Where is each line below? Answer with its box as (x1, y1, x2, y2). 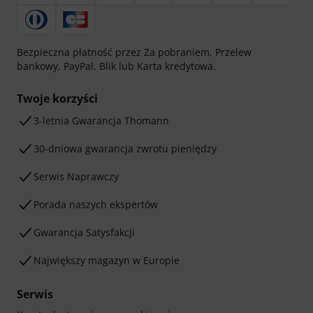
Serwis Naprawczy (34, 170, 119, 183)
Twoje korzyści (17, 91, 98, 106)
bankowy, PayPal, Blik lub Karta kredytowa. (17, 59, 216, 73)
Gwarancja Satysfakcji (34, 226, 135, 239)
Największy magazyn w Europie (34, 254, 180, 267)
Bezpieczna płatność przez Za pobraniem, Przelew (17, 45, 252, 59)
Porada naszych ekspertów (34, 198, 158, 211)
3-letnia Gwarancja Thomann (34, 114, 169, 127)
